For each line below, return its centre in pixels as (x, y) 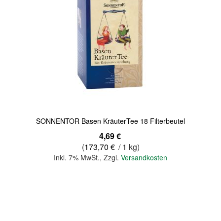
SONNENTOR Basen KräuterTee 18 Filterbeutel (110, 121)
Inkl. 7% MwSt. (77, 157)
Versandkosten (144, 157)
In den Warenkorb (110, 190)
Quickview (32, 59)
